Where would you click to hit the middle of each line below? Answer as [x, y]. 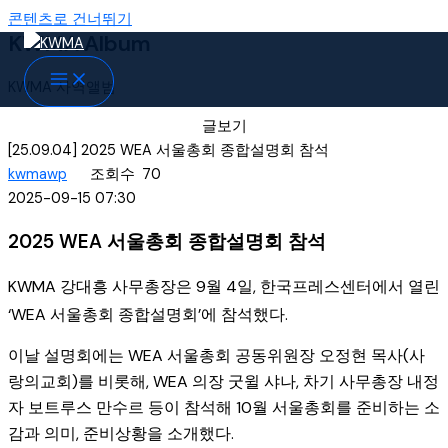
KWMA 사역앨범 [62, 87]
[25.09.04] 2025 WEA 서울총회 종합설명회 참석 [168, 150]
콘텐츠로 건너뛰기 [70, 19]
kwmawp [37, 174]
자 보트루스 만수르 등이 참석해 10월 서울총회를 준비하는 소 [224, 408]
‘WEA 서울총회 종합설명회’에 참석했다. [148, 314]
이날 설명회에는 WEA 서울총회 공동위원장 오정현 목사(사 [216, 356]
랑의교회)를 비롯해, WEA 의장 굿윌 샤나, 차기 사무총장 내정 [223, 382]
